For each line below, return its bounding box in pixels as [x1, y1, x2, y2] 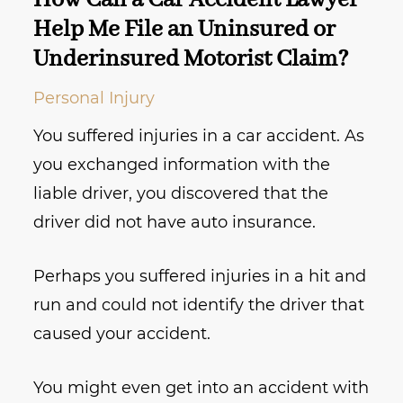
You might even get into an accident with [33, 378, 370, 399]
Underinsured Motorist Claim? [33, 44, 350, 76]
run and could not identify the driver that [33, 295, 365, 316]
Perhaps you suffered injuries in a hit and [33, 266, 367, 287]
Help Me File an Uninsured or [33, 14, 336, 46]
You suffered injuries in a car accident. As [33, 126, 365, 147]
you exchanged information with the [33, 155, 331, 175]
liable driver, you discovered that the [33, 184, 329, 204]
